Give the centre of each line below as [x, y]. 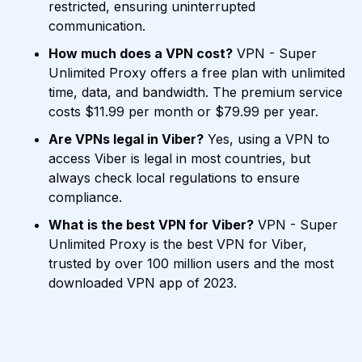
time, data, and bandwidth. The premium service [196, 93]
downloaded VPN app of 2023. [143, 283]
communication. [97, 26]
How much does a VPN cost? [141, 54]
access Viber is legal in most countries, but [179, 159]
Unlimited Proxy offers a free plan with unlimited [197, 73]
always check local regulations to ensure [174, 178]
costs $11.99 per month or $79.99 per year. [183, 112]
